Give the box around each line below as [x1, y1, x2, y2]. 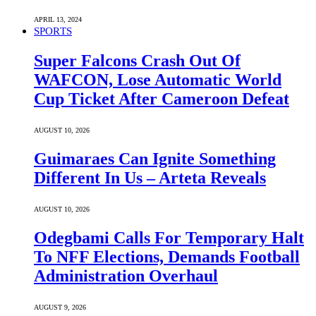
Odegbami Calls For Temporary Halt [34, 228, 304, 247]
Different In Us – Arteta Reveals [34, 169, 266, 188]
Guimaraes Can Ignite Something [34, 150, 276, 169]
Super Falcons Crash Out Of [34, 51, 241, 71]
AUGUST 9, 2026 [34, 303, 86, 311]
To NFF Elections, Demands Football [34, 247, 300, 266]
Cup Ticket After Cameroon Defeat [34, 90, 289, 109]
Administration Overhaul [34, 266, 218, 285]
